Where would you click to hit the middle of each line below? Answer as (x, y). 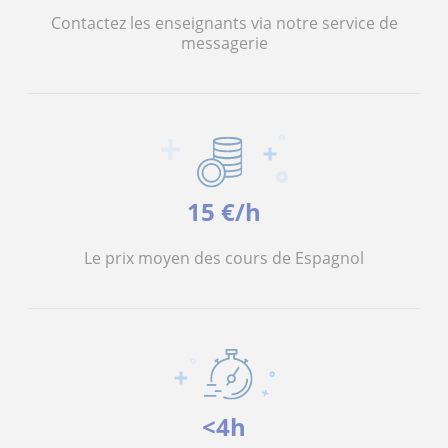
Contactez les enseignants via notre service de (224, 23)
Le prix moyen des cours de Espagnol (224, 258)
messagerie (224, 43)
